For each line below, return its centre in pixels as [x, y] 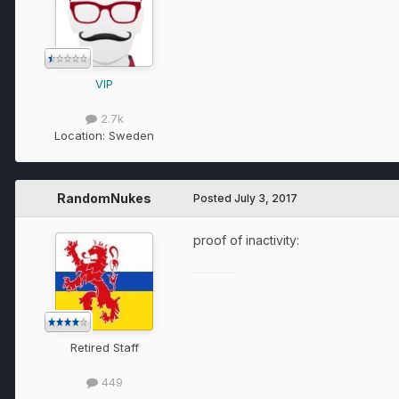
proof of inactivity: [246, 240]
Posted [214, 198]
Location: [81, 135]
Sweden [131, 135]
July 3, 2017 [266, 198]
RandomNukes [104, 198]
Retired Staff [104, 347]
